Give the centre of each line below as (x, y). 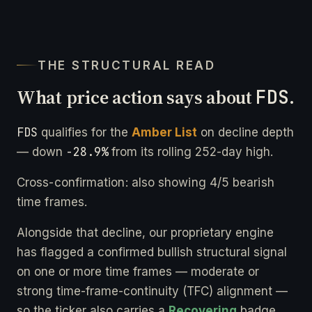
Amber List (164, 132)
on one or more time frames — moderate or (138, 271)
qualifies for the (85, 132)
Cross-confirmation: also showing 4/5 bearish (146, 182)
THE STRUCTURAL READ (127, 65)
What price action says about (136, 97)
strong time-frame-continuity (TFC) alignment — (152, 291)
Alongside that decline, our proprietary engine (145, 232)
